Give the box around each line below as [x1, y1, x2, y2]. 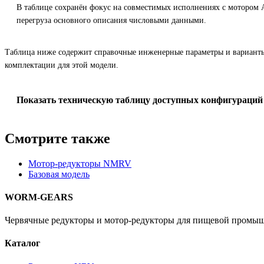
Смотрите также [5, 130, 110, 146]
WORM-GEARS [5, 192, 73, 202]
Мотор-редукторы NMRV [28, 158, 131, 169]
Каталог [5, 238, 40, 249]
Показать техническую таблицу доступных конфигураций [16, 94, 263, 105]
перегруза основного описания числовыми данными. [16, 15, 206, 25]
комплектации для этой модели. [5, 60, 118, 70]
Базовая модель [28, 169, 90, 179]
